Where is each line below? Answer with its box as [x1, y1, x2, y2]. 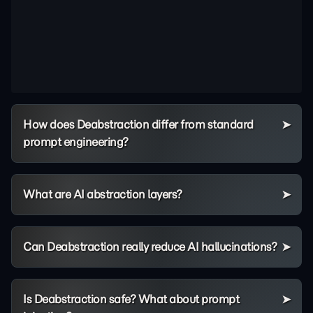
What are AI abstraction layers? [23, 187, 182, 201]
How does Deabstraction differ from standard [23, 117, 254, 131]
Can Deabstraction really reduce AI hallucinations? [23, 239, 277, 254]
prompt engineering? [23, 134, 129, 149]
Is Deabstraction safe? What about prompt [23, 291, 239, 306]
